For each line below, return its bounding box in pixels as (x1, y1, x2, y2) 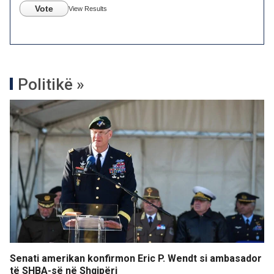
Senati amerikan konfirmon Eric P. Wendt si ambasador (10, 253, 262, 264)
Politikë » (18, 75, 84, 94)
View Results (68, 5, 107, 12)
